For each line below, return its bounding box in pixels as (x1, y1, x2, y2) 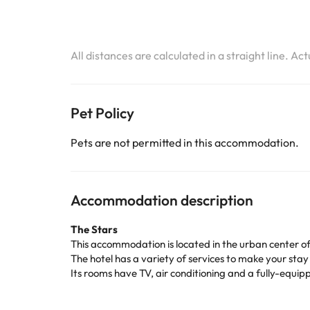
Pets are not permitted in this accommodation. (71, 136, 299, 149)
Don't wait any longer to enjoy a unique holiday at (71, 281, 297, 294)
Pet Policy (71, 104, 134, 122)
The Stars (71, 223, 118, 236)
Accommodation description (71, 191, 253, 209)
